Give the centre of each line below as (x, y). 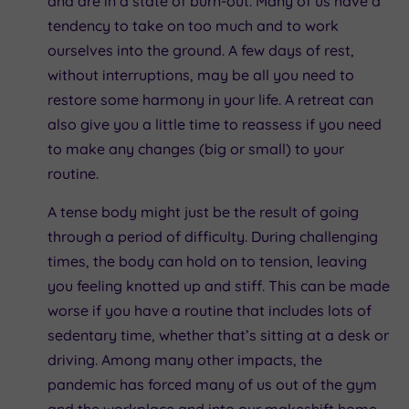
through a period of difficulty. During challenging (213, 236)
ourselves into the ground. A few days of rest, (201, 50)
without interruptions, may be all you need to (201, 74)
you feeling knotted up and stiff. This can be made (219, 285)
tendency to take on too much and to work (193, 25)
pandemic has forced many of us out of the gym (212, 384)
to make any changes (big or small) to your (196, 148)
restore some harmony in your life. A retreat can (210, 99)
